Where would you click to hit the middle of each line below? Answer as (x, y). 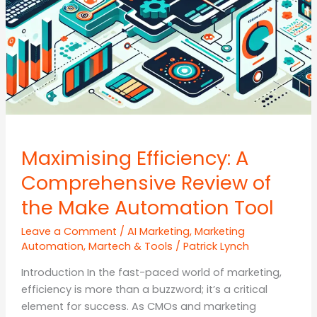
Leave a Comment (69, 231)
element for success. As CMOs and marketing (138, 307)
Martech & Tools (130, 246)
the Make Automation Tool (147, 208)
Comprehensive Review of (146, 183)
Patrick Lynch (216, 246)
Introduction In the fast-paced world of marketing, (151, 273)
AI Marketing (158, 231)
